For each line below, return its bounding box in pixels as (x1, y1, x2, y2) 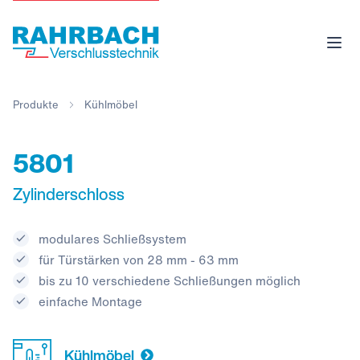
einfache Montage (39, 292, 142, 310)
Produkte (13, 97, 59, 112)
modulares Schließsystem (39, 230, 186, 247)
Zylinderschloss (13, 182, 125, 206)
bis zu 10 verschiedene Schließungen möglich (39, 272, 301, 289)
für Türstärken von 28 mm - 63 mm (39, 251, 239, 268)
